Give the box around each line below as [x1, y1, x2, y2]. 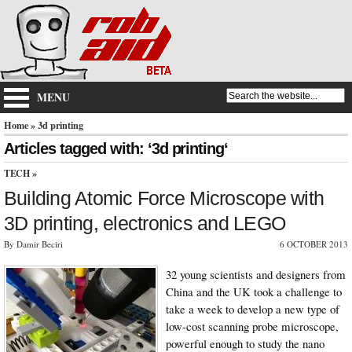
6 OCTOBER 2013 [280, 237, 348, 250]
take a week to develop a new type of [166, 300, 339, 317]
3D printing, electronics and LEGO [4, 211, 286, 234]
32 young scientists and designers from [166, 266, 346, 282]
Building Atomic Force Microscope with [4, 186, 324, 209]
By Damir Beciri [4, 237, 63, 250]
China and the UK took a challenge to [166, 283, 342, 299]
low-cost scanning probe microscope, [166, 317, 339, 334]
